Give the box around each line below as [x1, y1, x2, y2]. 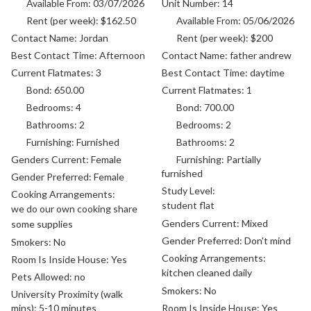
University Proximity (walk [11, 287, 124, 300]
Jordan [79, 31, 109, 44]
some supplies [11, 217, 73, 230]
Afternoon [99, 49, 146, 61]
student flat [161, 199, 215, 211]
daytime [249, 66, 285, 78]
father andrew [229, 49, 292, 61]
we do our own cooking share [11, 202, 138, 215]
